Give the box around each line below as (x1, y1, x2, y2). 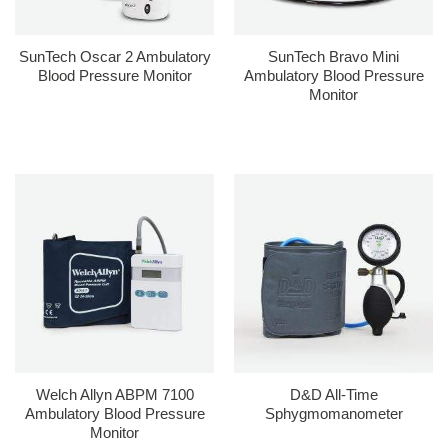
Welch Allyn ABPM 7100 (35, 386, 194, 403)
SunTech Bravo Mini (268, 48, 399, 65)
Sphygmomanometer (264, 405, 403, 422)
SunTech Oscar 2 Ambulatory (18, 48, 211, 65)
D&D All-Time (289, 386, 378, 403)
